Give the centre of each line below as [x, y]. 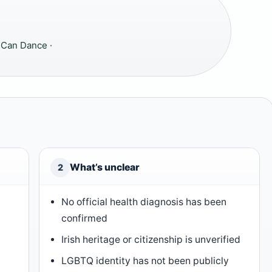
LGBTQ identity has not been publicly [145, 261]
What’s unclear [105, 168]
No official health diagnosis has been [144, 202]
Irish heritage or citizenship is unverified [151, 240]
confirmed [85, 219]
